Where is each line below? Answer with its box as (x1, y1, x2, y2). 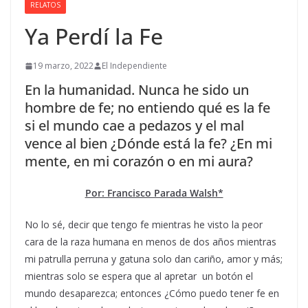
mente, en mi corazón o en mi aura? (25, 152, 253, 171)
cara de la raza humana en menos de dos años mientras (25, 235, 276, 249)
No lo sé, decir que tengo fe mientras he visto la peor (25, 218, 263, 232)
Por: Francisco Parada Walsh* (85, 186, 223, 200)
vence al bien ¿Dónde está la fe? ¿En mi (25, 134, 272, 153)
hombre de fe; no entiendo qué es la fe (25, 98, 270, 118)
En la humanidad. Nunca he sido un (25, 80, 249, 100)
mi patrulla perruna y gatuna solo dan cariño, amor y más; (25, 252, 283, 266)
